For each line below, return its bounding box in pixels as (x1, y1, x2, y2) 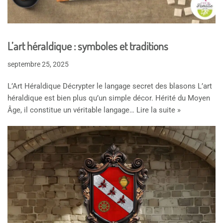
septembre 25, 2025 (7, 60, 69, 68)
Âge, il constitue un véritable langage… (7, 105, 136, 114)
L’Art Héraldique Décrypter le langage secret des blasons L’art (7, 81, 212, 91)
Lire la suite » (136, 105, 181, 114)
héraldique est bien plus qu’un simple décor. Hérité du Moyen (7, 93, 210, 103)
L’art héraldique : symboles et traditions (7, 38, 168, 53)
